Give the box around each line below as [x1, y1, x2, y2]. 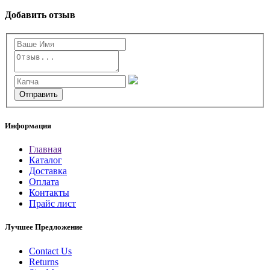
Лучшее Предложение [5, 222, 83, 232]
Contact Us [29, 245, 72, 256]
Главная [29, 144, 61, 155]
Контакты [29, 187, 69, 198]
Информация [5, 121, 51, 131]
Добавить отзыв [5, 10, 75, 20]
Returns [29, 256, 58, 267]
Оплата [29, 177, 59, 187]
